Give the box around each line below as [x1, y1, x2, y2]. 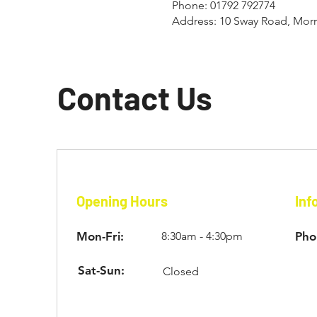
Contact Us [57, 79, 212, 117]
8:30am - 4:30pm [161, 229, 243, 243]
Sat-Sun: [77, 263, 128, 277]
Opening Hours [76, 192, 168, 209]
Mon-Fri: [76, 229, 124, 243]
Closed [162, 265, 199, 278]
